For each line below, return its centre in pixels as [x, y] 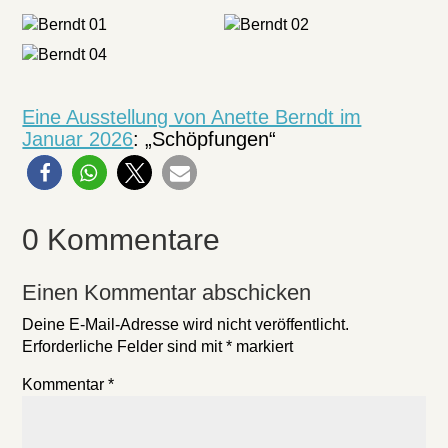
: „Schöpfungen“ [205, 139]
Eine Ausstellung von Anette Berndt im [192, 117]
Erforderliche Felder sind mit [124, 346]
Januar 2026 [78, 139]
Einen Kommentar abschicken [167, 292]
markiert [263, 346]
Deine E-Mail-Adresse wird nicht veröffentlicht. [186, 324]
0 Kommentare [121, 239]
